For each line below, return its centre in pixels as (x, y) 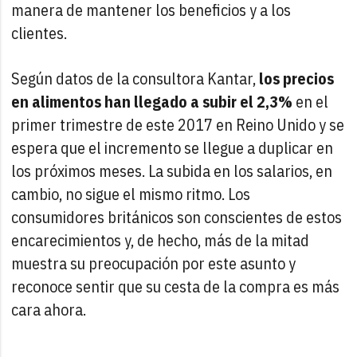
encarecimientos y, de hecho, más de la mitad (161, 240)
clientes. (39, 33)
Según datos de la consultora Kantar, (135, 78)
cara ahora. (49, 309)
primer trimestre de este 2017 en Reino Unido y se (178, 124)
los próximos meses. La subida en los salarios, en (172, 171)
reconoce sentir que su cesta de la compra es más (176, 286)
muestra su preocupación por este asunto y (154, 263)
